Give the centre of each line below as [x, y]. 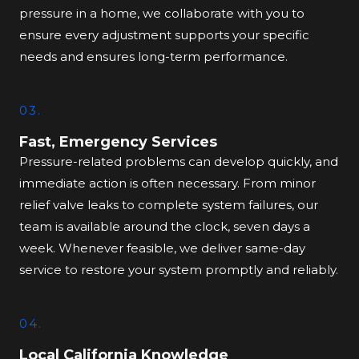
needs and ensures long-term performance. [153, 56]
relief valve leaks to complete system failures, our [169, 205]
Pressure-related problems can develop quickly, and [179, 161]
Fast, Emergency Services [118, 142]
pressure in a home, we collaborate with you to [162, 13]
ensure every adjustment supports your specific [164, 35]
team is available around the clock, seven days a [165, 226]
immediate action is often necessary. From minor [167, 183]
